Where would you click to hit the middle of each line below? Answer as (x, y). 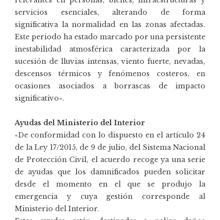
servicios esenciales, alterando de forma (110, 12)
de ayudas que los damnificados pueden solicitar (110, 172)
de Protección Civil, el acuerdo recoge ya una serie (110, 159)
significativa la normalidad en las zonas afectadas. (110, 24)
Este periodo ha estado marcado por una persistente (110, 37)
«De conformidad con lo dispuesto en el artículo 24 (110, 135)
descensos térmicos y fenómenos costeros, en (110, 73)
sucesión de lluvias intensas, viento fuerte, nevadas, (110, 61)
